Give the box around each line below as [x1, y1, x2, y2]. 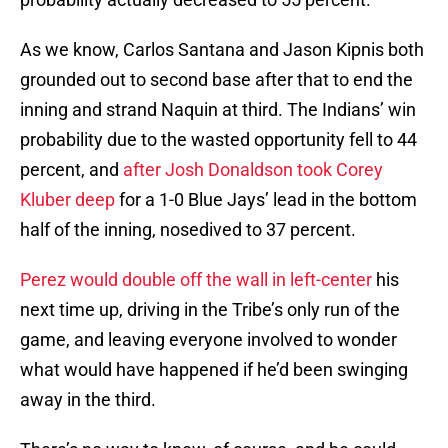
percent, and [20, 159, 123, 181]
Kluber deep [20, 189, 115, 211]
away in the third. [20, 389, 156, 411]
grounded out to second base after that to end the [20, 69, 413, 91]
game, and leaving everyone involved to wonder [20, 329, 397, 351]
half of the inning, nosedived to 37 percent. [20, 219, 356, 241]
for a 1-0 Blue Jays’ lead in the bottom [115, 189, 417, 211]
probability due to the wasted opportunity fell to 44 [20, 129, 417, 151]
